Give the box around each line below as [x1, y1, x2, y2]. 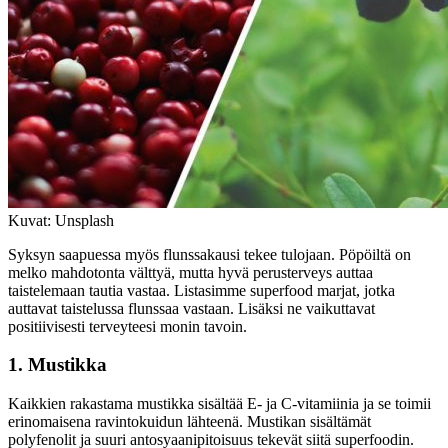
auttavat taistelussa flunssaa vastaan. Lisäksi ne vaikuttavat [8, 299, 375, 317]
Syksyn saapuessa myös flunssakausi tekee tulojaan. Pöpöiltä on [8, 245, 411, 263]
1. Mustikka [8, 354, 107, 376]
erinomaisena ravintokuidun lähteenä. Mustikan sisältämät [8, 413, 371, 431]
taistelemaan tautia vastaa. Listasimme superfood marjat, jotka [8, 281, 395, 299]
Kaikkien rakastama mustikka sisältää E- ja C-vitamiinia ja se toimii [8, 395, 431, 413]
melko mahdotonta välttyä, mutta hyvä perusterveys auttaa [8, 263, 373, 281]
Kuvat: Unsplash [8, 211, 114, 229]
